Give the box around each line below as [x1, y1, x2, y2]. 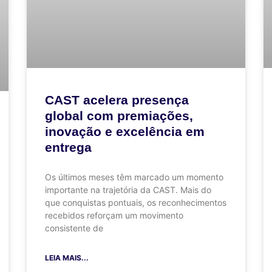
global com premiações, [45, 108, 193, 123]
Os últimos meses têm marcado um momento [45, 171, 223, 182]
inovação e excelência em [45, 124, 205, 138]
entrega [45, 140, 92, 154]
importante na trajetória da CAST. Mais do [45, 184, 211, 195]
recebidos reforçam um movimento [45, 209, 183, 220]
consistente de [45, 222, 103, 233]
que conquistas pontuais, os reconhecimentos [45, 197, 226, 208]
